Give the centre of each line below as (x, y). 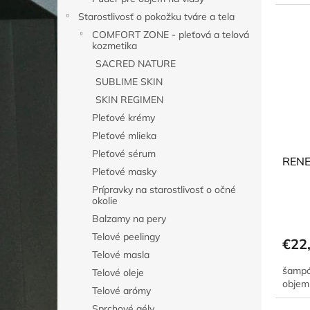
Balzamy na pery (129, 219)
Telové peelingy (126, 237)
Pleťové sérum (124, 154)
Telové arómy (121, 291)
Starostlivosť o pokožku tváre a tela (156, 17)
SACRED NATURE (136, 64)
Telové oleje (118, 273)
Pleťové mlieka (124, 136)
